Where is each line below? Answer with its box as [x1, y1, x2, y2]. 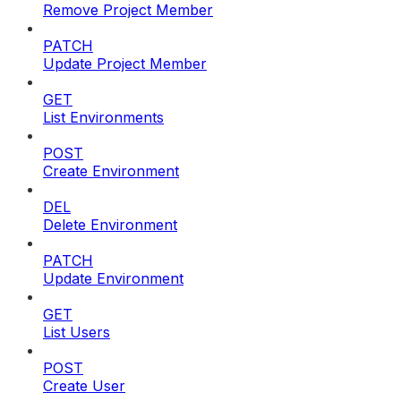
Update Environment [43, 269, 183, 287]
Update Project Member [43, 54, 207, 73]
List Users [43, 322, 110, 341]
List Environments [43, 107, 164, 126]
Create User [43, 376, 125, 395]
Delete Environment [43, 215, 177, 234]
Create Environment [43, 161, 179, 180]
